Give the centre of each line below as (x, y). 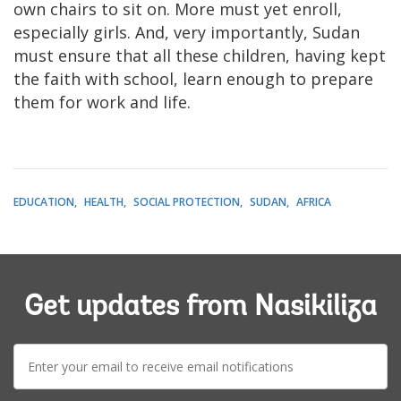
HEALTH (104, 201)
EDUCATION (44, 201)
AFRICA (314, 201)
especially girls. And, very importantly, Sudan (187, 32)
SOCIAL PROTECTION (187, 201)
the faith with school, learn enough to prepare (193, 78)
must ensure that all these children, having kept (200, 55)
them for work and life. (102, 102)
